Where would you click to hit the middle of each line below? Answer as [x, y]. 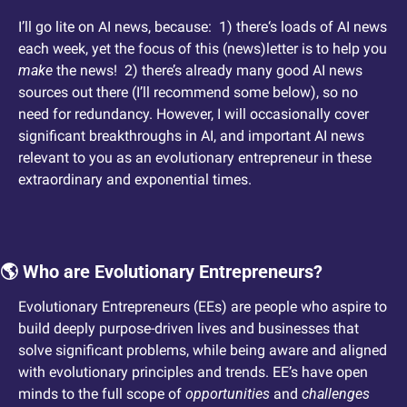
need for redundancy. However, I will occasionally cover [194, 114]
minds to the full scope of [102, 394]
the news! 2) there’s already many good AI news [208, 71]
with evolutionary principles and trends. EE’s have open [193, 372]
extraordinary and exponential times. [135, 180]
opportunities [228, 394]
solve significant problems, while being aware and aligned [203, 351]
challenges [336, 394]
